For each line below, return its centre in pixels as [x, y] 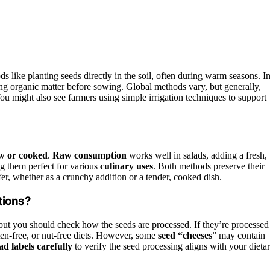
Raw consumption [89, 155]
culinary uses [127, 166]
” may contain [239, 235]
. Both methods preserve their [209, 166]
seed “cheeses [185, 235]
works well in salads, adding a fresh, [197, 155]
